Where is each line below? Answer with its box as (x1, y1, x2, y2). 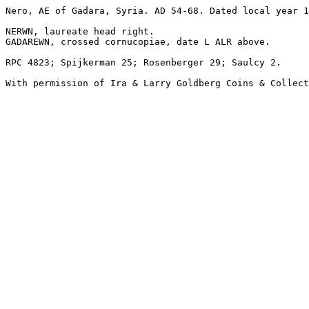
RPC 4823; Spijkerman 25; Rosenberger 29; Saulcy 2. (6, 57, 281, 68)
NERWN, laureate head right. (6, 26, 154, 37)
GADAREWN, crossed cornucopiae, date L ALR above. (6, 37, 270, 47)
